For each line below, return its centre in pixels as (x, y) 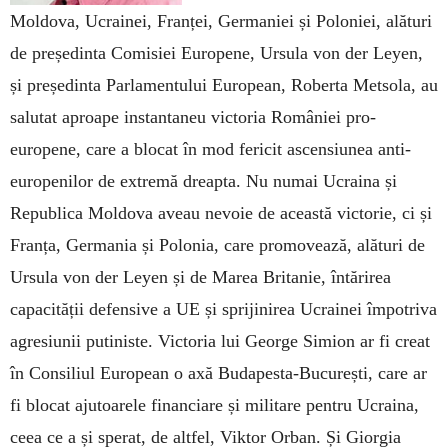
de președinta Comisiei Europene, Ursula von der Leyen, (216, 52)
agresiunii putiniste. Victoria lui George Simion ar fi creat (220, 340)
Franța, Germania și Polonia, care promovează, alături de (217, 244)
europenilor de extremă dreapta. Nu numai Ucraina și (203, 180)
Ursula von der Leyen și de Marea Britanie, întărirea (200, 276)
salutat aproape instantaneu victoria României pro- (193, 116)
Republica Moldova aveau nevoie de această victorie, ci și (221, 212)
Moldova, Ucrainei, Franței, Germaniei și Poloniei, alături (221, 20)
